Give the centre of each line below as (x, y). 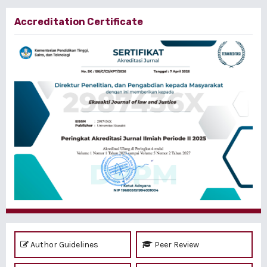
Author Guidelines (63, 244)
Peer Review (176, 244)
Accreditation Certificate (79, 22)
